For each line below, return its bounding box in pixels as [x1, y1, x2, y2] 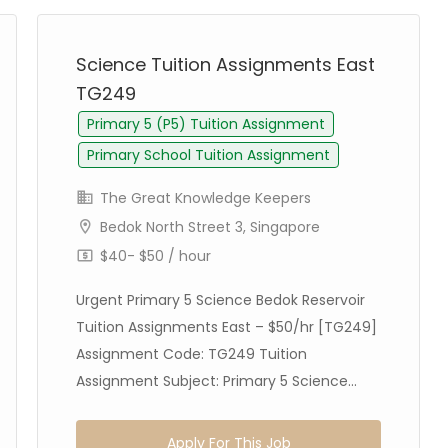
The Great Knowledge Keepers [96, 188, 311, 208]
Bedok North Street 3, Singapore [100, 217, 320, 237]
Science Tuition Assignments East [76, 52, 375, 77]
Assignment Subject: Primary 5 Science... [76, 371, 357, 391]
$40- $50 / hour [96, 246, 211, 266]
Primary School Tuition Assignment [87, 145, 330, 165]
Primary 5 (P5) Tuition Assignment [87, 114, 325, 134]
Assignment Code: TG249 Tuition [76, 344, 307, 364]
